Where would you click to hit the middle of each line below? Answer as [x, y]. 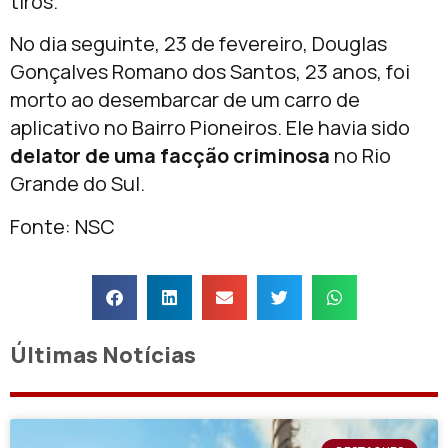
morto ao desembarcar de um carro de [185, 100]
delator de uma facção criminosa [170, 156]
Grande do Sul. [77, 184]
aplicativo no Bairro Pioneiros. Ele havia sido [210, 128]
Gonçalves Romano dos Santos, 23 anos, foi [210, 72]
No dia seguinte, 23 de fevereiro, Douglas [198, 44]
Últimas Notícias [103, 355]
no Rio [360, 156]
